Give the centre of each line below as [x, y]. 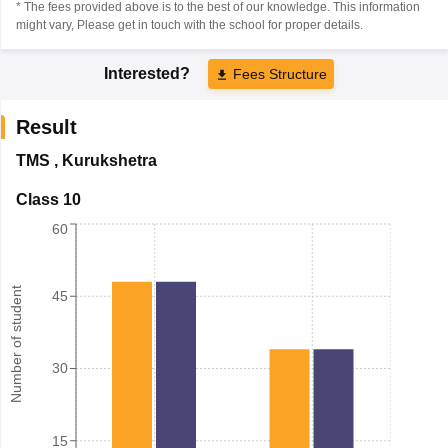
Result [46, 126]
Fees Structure [280, 73]
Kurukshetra [109, 160]
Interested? [149, 73]
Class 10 [48, 199]
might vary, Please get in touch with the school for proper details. [189, 24]
